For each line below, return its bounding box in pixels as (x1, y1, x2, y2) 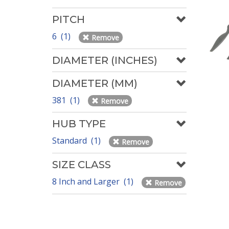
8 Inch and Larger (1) (52, 176, 135, 188)
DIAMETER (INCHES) (52, 54, 157, 66)
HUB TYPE (52, 118, 106, 130)
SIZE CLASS (52, 158, 111, 171)
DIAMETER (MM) (52, 77, 138, 89)
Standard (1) (52, 135, 103, 147)
